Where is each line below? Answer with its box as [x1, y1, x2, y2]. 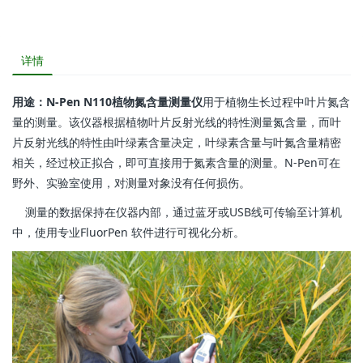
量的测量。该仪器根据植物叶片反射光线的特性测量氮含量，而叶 [12, 114, 341, 130]
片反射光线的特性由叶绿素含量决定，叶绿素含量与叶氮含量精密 [12, 135, 341, 150]
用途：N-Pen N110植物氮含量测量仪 [12, 94, 203, 109]
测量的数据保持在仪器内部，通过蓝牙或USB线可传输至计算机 [12, 204, 342, 220]
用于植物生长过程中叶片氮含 [203, 94, 350, 109]
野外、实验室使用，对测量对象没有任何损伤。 [12, 175, 250, 190]
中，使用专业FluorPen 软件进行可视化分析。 [12, 224, 245, 241]
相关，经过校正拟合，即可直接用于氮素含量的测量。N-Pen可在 [12, 155, 340, 170]
